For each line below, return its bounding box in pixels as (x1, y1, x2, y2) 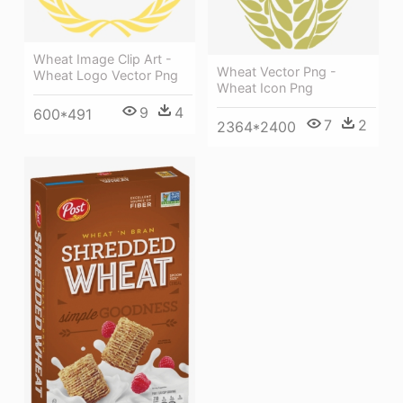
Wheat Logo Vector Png (33, 67, 178, 84)
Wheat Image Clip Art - (33, 51, 172, 67)
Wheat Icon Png (217, 80, 313, 96)
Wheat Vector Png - (217, 64, 336, 80)
